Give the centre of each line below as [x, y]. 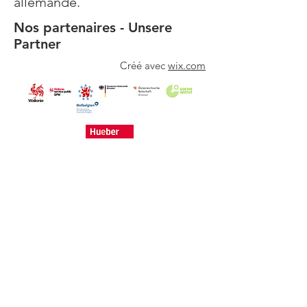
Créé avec [144, 65]
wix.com [187, 65]
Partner [37, 44]
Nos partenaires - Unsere [93, 27]
